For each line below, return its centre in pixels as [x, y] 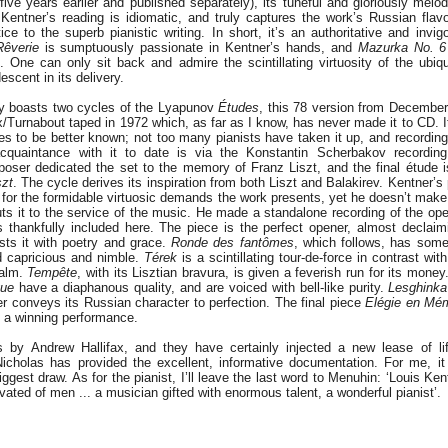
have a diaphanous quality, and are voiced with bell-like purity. [201, 287]
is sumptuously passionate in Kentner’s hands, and [198, 47]
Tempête [52, 272]
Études [239, 107]
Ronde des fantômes [232, 242]
